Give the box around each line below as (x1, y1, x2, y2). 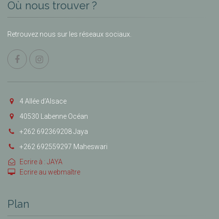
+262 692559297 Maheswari (20, 143, 108, 151)
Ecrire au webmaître (20, 168, 80, 176)
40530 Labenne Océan (20, 112, 88, 120)
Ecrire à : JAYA (20, 158, 63, 166)
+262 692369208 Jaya (20, 128, 88, 135)
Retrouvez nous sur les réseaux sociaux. (7, 30, 131, 38)
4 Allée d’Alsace (20, 97, 66, 105)
